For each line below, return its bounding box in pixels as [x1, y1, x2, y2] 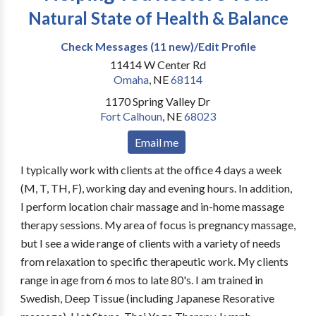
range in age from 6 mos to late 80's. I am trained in [20, 273, 263, 286]
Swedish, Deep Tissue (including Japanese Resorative [20, 291, 274, 305]
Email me [134, 135, 178, 149]
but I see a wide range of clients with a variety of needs [20, 236, 281, 250]
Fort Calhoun [99, 109, 162, 123]
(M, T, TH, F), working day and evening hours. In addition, [20, 181, 292, 195]
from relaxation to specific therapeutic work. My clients [20, 255, 288, 268]
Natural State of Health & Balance [28, 8, 288, 28]
